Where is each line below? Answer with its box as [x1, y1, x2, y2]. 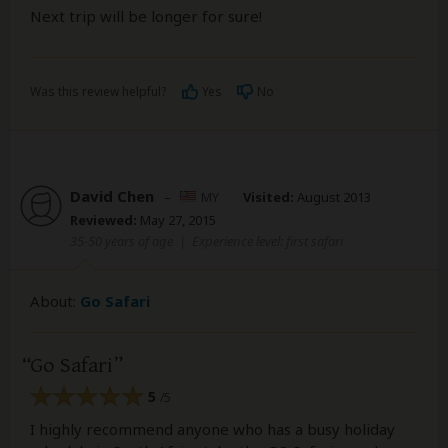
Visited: [243, 188, 294, 207]
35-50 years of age [70, 232, 173, 251]
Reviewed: [70, 211, 137, 230]
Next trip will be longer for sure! [30, 6, 262, 27]
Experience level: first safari [192, 232, 343, 251]
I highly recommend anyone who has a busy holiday [30, 418, 395, 439]
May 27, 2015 [137, 211, 216, 230]
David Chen [70, 186, 154, 207]
